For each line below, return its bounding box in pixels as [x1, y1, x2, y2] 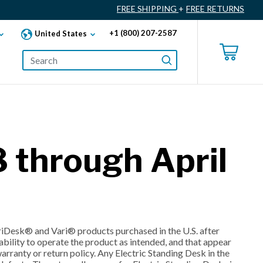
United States [35, 28, 87, 38]
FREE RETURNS [186, 4, 244, 14]
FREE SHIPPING [117, 4, 178, 14]
